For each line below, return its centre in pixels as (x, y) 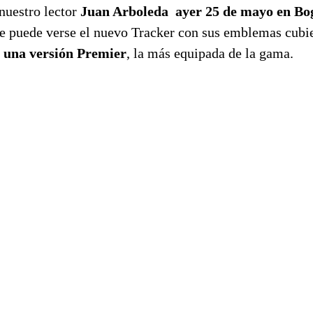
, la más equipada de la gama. (210, 53)
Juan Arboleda (124, 11)
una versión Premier (65, 53)
